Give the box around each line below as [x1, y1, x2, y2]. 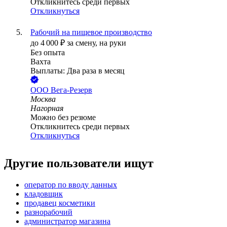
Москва [30, 95, 56, 104]
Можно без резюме [30, 113, 96, 122]
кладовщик [24, 190, 63, 199]
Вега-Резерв [51, 86, 92, 95]
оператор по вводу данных [24, 180, 117, 190]
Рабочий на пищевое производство [30, 28, 152, 37]
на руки [99, 39, 126, 48]
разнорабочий [24, 208, 72, 217]
